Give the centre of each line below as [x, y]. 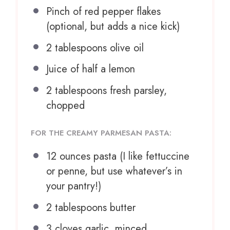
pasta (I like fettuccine [140, 157]
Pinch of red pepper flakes [103, 12]
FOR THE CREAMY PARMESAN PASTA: [101, 133]
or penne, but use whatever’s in [114, 171]
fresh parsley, [137, 90]
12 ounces [68, 157]
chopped [65, 105]
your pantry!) [74, 186]
